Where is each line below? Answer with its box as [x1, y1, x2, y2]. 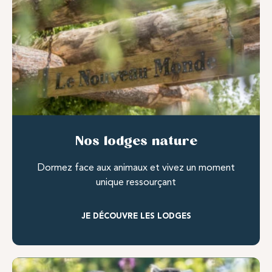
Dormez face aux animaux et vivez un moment [37, 161, 235, 174]
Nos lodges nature [75, 134, 197, 149]
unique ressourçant [96, 176, 176, 188]
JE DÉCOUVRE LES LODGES [81, 211, 191, 221]
